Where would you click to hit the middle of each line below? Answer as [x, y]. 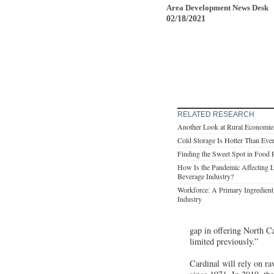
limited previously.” [224, 241]
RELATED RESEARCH [216, 114]
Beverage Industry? [206, 176]
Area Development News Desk [217, 7]
